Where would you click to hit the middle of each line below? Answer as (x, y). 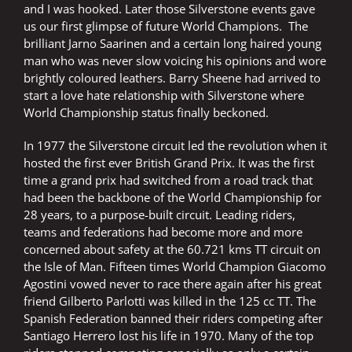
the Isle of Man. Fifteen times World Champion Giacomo (175, 267)
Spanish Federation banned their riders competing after (173, 319)
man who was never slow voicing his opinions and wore (175, 61)
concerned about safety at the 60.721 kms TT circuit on (172, 249)
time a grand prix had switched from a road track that (168, 180)
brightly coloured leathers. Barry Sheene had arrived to (172, 78)
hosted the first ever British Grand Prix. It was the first (169, 163)
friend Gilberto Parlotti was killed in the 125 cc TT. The (170, 301)
